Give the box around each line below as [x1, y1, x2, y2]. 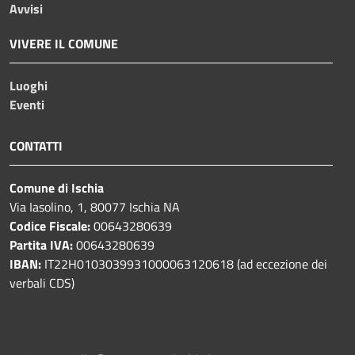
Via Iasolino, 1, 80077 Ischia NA [10, 197, 183, 216]
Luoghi [10, 75, 48, 95]
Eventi [10, 94, 44, 114]
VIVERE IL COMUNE [10, 33, 118, 53]
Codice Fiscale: [10, 216, 94, 235]
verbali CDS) [10, 273, 74, 292]
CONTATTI [10, 136, 63, 155]
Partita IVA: [10, 235, 76, 254]
